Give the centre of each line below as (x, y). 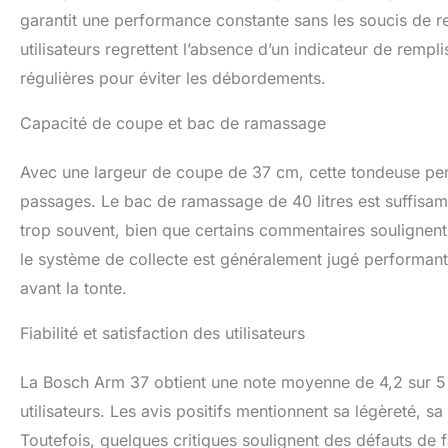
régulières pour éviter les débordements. (173, 78)
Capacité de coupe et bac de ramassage (173, 123)
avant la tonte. (73, 288)
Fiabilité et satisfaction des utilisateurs (162, 333)
